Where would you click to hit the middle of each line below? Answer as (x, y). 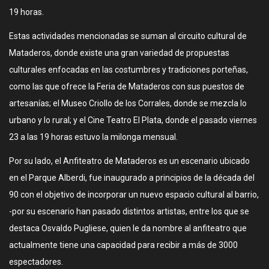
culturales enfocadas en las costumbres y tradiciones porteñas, (128, 70)
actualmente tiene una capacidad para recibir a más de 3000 (123, 245)
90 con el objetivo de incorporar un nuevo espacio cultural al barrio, (134, 195)
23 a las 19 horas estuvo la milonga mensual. (93, 137)
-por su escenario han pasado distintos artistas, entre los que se (129, 211)
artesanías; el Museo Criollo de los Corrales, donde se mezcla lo (128, 103)
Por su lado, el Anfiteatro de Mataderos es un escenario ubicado (129, 161)
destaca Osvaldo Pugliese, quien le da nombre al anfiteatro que (128, 228)
